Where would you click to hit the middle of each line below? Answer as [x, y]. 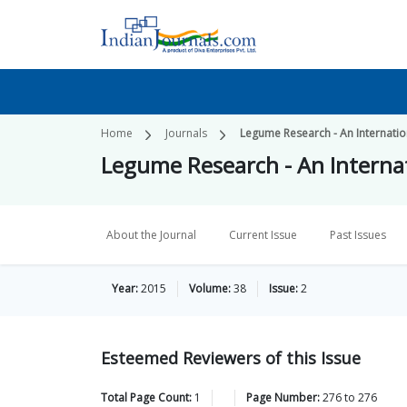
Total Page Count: [146, 397]
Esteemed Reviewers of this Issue [231, 358]
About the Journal [151, 235]
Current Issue [263, 235]
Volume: [210, 288]
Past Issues [358, 235]
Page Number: [283, 397]
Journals [186, 133]
